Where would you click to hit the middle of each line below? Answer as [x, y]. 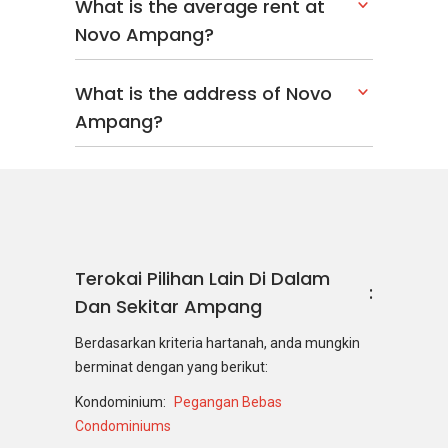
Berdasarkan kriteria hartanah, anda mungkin [217, 342]
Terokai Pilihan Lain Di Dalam [202, 278]
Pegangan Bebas [228, 402]
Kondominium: [120, 402]
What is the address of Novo [203, 93]
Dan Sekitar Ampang [168, 306]
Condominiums [123, 426]
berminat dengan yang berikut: [171, 366]
